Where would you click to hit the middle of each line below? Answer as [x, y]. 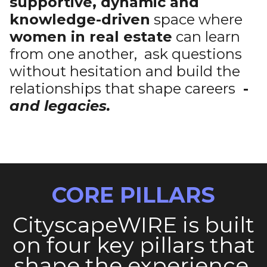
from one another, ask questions [126, 54]
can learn [206, 37]
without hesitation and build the [125, 71]
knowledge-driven [80, 19]
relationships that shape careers [124, 89]
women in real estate [91, 37]
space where [196, 19]
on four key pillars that [133, 245]
